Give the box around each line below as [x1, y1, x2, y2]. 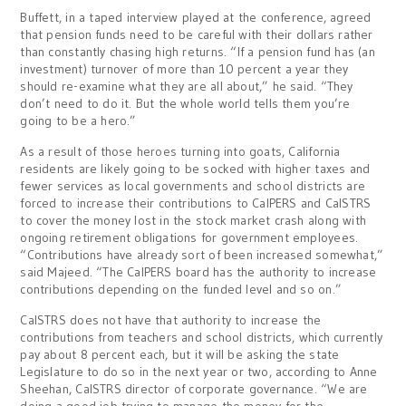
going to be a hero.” [20, 112, 137, 129]
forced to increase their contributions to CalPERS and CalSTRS [20, 195, 372, 211]
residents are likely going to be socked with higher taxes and [20, 160, 371, 177]
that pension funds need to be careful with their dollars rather [20, 26, 373, 43]
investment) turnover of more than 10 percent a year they [20, 61, 349, 77]
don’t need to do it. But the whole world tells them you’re [20, 95, 351, 111]
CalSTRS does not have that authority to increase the [20, 312, 322, 328]
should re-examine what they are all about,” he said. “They [20, 78, 353, 94]
